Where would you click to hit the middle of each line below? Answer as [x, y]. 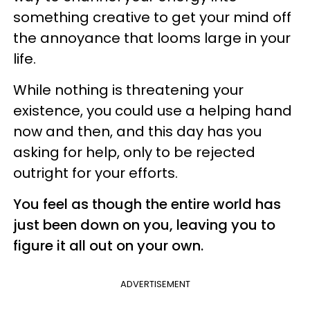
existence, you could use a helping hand [153, 110]
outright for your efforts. [95, 173]
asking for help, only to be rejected [134, 152]
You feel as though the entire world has [147, 204]
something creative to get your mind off [152, 17]
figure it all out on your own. [108, 245]
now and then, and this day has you [137, 131]
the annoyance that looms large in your [152, 38]
